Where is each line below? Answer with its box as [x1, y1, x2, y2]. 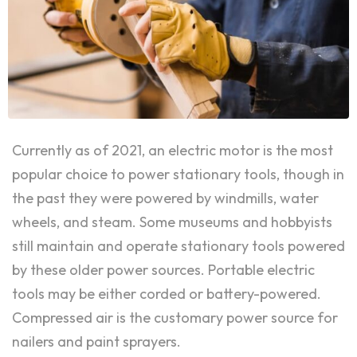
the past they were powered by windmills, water [12, 189, 319, 208]
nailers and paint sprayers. [12, 332, 181, 351]
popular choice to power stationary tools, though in [12, 165, 344, 184]
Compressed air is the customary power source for [12, 308, 338, 328]
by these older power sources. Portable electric [12, 261, 315, 280]
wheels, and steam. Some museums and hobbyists [12, 213, 332, 232]
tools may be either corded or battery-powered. [12, 284, 321, 304]
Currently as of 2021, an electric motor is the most [12, 141, 333, 160]
